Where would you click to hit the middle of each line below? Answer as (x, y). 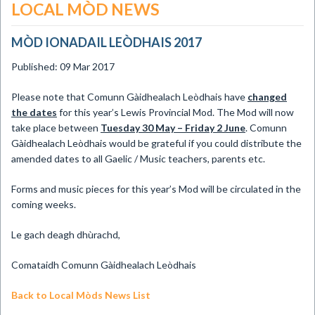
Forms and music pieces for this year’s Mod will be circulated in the (156, 189)
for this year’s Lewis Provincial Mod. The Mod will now (175, 112)
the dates (34, 112)
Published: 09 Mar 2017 (63, 66)
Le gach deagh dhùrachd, (66, 234)
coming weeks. (44, 204)
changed (267, 97)
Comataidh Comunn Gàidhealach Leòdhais (104, 265)
